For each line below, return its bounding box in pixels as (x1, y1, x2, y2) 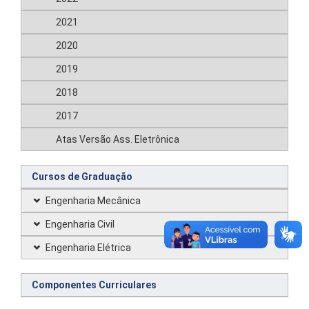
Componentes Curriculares (32, 279, 157, 290)
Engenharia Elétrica (46, 242, 131, 253)
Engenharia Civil (46, 219, 114, 230)
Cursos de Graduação (32, 171, 132, 182)
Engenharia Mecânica (46, 195, 141, 206)
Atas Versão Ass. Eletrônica (56, 134, 179, 145)
